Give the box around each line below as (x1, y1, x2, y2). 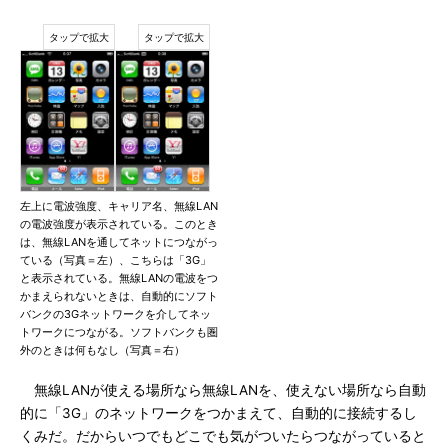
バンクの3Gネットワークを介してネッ (20, 307, 211, 321)
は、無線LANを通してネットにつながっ (20, 235, 218, 249)
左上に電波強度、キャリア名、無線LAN (20, 199, 218, 213)
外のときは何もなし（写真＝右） (20, 343, 185, 357)
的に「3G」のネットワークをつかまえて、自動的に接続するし (20, 405, 417, 421)
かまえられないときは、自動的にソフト (20, 289, 218, 303)
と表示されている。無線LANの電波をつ (20, 271, 218, 285)
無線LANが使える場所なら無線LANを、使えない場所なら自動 (20, 382, 426, 398)
